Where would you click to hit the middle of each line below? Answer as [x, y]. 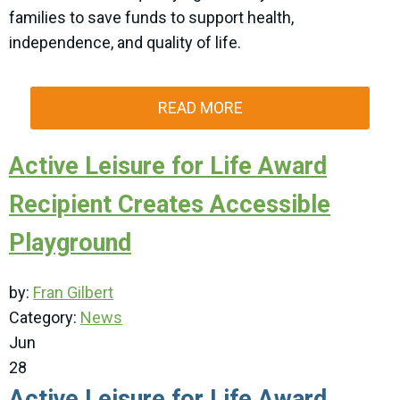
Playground [70, 243]
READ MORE [200, 108]
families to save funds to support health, [151, 18]
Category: [45, 318]
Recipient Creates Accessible [170, 205]
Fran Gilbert [73, 293]
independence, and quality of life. [125, 43]
